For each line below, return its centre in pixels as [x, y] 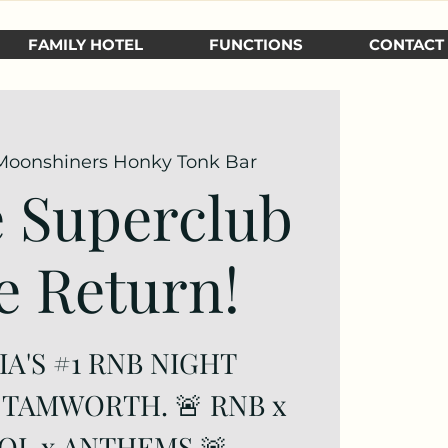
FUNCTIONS [256, 44]
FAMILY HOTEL [85, 44]
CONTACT [406, 44]
